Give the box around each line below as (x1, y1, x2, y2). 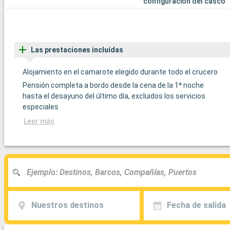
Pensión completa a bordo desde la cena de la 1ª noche (23, 81, 204, 89)
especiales (23, 102, 59, 111)
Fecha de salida (166, 200, 226, 210)
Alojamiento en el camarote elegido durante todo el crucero (23, 67, 218, 76)
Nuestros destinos (31, 200, 104, 210)
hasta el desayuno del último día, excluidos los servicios (23, 91, 205, 100)
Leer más (24, 117, 54, 125)
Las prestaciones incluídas (31, 45, 123, 54)
